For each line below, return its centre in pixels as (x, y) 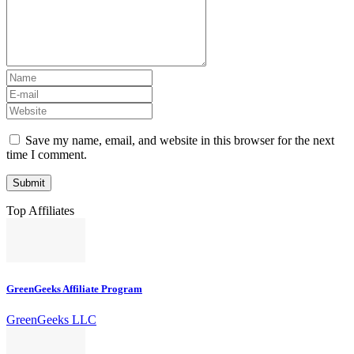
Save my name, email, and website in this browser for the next (180, 140)
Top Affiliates (40, 210)
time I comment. (47, 154)
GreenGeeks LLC (51, 319)
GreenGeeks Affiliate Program (74, 288)
